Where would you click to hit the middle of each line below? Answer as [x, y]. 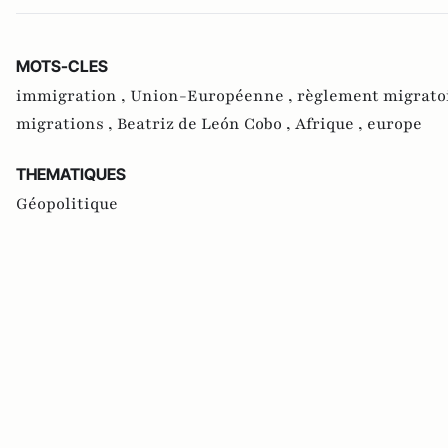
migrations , [66, 124]
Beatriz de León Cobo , [206, 124]
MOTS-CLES [62, 66]
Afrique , [331, 124]
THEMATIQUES [71, 174]
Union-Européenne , [213, 96]
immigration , [73, 96]
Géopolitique [67, 204]
